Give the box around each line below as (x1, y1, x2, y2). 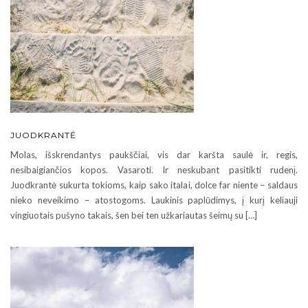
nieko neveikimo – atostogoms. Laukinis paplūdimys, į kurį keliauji (10, 195, 298, 206)
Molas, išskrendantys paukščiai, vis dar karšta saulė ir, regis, (10, 149, 298, 161)
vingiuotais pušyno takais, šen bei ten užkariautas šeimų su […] (10, 210, 257, 221)
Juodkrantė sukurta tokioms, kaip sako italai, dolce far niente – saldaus (10, 179, 298, 191)
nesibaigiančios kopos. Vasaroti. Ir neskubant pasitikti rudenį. (10, 164, 298, 176)
